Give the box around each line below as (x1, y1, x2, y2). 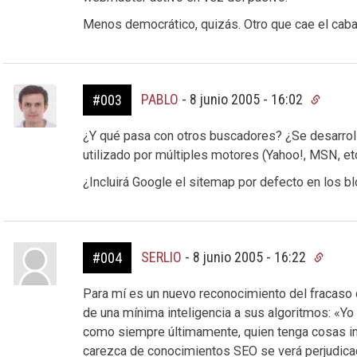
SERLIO (140, 249, 182, 265)
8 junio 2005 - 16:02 (189, 91, 306, 108)
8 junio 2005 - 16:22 (192, 249, 309, 265)
